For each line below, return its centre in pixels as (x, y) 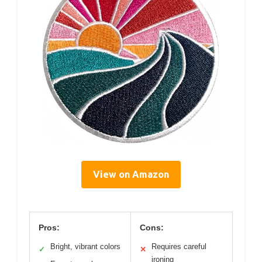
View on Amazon (131, 175)
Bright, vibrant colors (85, 247)
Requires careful (179, 247)
